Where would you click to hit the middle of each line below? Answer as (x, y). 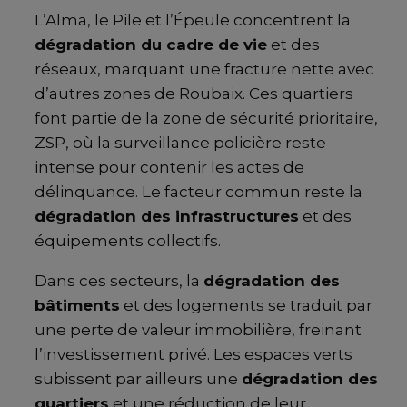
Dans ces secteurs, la (119, 281)
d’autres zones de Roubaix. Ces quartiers (194, 94)
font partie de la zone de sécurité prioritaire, (206, 119)
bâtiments (77, 306)
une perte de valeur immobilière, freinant (198, 330)
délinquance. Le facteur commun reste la (199, 192)
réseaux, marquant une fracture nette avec (204, 69)
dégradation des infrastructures (167, 217)
